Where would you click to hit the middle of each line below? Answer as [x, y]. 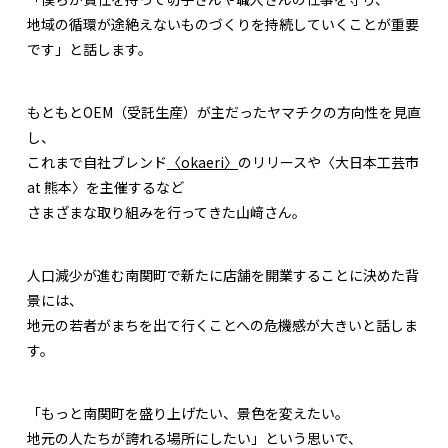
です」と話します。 [89, 49]
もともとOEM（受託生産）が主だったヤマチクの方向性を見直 [224, 112]
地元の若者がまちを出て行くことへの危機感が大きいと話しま [222, 325]
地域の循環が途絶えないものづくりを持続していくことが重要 [223, 24]
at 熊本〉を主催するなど [105, 187]
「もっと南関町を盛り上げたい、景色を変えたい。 [188, 413]
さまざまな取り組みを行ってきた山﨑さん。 [166, 212]
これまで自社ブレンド [97, 162]
